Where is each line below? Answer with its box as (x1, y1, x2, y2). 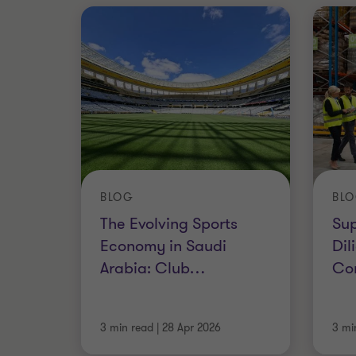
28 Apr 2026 (162, 320, 221, 335)
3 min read (100, 320, 153, 335)
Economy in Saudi (100, 234, 226, 257)
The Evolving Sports (100, 212, 238, 234)
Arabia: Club (100, 257, 190, 279)
